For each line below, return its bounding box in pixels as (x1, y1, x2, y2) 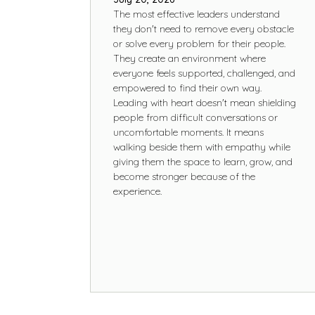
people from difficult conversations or (112, 110, 278, 124)
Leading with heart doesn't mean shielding (112, 96, 296, 109)
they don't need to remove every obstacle (112, 22, 294, 35)
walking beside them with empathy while (112, 140, 290, 153)
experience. (112, 184, 162, 198)
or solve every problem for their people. (112, 37, 285, 50)
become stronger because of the (112, 169, 255, 183)
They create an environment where (112, 51, 266, 65)
